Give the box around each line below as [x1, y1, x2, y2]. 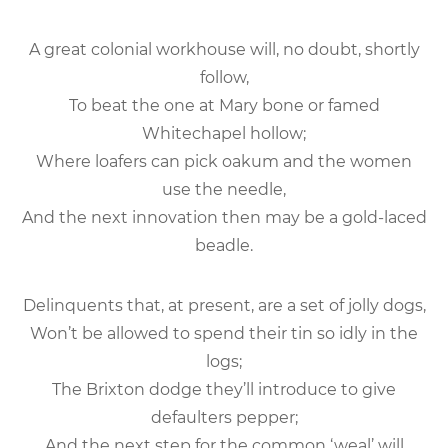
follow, [199, 67, 249, 87]
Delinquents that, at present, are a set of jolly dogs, [22, 295, 426, 315]
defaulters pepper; [150, 407, 298, 427]
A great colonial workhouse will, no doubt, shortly [28, 39, 420, 59]
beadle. [195, 235, 253, 255]
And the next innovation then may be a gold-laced [21, 207, 427, 227]
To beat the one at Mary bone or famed [68, 95, 380, 115]
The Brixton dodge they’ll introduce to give [52, 379, 396, 399]
